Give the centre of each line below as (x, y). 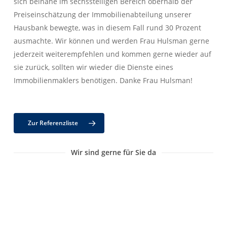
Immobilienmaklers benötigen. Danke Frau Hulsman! (103, 80)
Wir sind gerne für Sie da (113, 152)
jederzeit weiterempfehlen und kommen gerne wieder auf (113, 54)
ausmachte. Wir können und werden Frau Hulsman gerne (112, 41)
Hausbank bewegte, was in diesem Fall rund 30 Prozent (108, 27)
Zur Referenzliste (53, 123)
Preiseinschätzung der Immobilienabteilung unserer (103, 14)
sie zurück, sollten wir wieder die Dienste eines (94, 67)
